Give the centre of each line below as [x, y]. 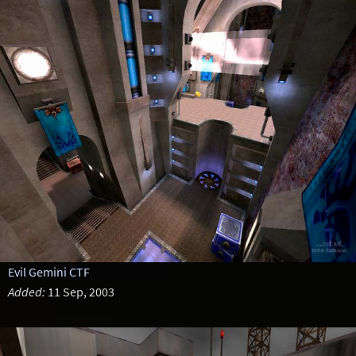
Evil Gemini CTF [48, 272]
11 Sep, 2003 [79, 292]
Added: [26, 292]
